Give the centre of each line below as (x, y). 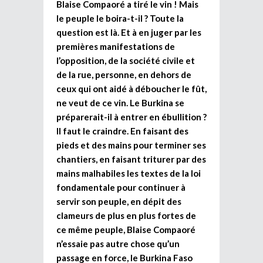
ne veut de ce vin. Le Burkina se (120, 102)
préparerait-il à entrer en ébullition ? (131, 117)
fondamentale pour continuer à (121, 187)
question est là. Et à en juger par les (129, 32)
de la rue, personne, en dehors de (124, 74)
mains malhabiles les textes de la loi (129, 173)
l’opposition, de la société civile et (126, 60)
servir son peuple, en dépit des (119, 201)
